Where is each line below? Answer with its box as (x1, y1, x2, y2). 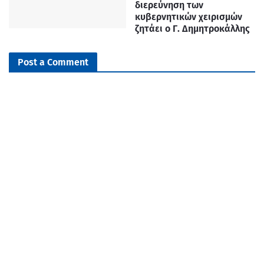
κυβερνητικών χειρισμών (135, 11, 242, 23)
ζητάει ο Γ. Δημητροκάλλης (135, 23, 250, 35)
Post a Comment (18, 57, 88, 68)
